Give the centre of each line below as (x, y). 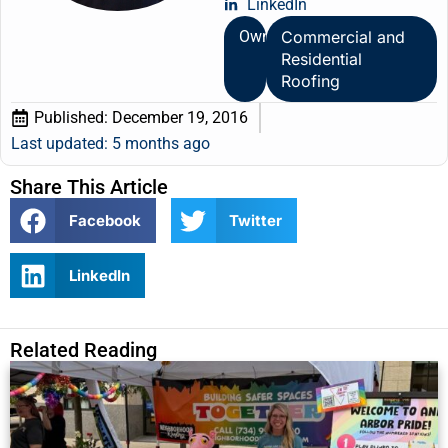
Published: (71, 118)
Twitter (255, 220)
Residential (322, 59)
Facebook (104, 220)
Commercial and (343, 37)
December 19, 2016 (180, 118)
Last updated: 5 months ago (110, 144)
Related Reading (83, 350)
